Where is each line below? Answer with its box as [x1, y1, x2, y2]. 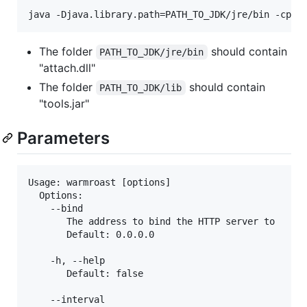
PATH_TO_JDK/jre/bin [99, 47, 204, 58]
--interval [28, 294, 105, 306]
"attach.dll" [39, 61, 95, 75]
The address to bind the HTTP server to [28, 216, 275, 228]
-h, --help [28, 255, 105, 267]
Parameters [17, 128, 110, 149]
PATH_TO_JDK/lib [99, 82, 182, 94]
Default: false [28, 268, 143, 280]
